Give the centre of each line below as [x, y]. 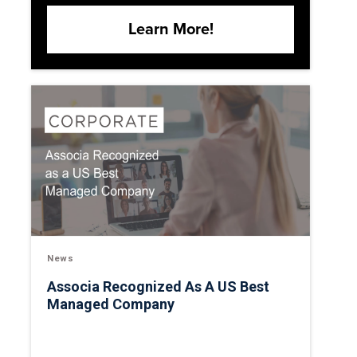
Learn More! [171, 29]
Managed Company [111, 304]
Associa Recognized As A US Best [158, 287]
